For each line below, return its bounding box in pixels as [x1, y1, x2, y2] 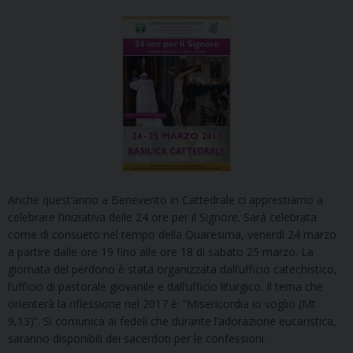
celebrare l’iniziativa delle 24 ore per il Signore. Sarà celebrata [8, 210, 317, 225]
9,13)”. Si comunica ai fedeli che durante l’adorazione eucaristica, [8, 314, 336, 329]
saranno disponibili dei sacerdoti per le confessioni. [8, 331, 266, 347]
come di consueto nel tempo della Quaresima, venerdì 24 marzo [8, 227, 336, 243]
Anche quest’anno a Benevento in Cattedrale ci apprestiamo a [8, 192, 323, 208]
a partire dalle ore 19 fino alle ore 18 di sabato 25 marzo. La [8, 244, 314, 260]
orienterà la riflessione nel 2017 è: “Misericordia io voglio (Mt [8, 296, 316, 312]
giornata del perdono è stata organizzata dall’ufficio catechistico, [8, 262, 337, 277]
